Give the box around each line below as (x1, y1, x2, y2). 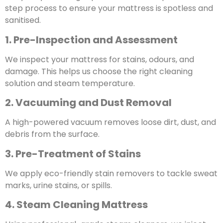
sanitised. (5, 14, 41, 26)
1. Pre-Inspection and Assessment (5, 32, 178, 47)
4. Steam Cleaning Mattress (5, 197, 148, 212)
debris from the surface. (5, 128, 100, 140)
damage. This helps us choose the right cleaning (5, 65, 193, 77)
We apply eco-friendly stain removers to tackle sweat (5, 167, 218, 179)
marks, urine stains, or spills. (5, 179, 112, 191)
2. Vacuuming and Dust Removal (5, 96, 172, 110)
